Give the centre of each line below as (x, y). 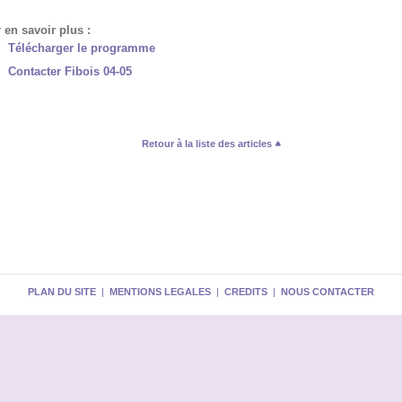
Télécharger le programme (81, 48)
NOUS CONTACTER (328, 292)
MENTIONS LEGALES (160, 292)
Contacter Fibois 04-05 (70, 71)
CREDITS (246, 292)
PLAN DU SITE (62, 292)
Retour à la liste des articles (208, 143)
